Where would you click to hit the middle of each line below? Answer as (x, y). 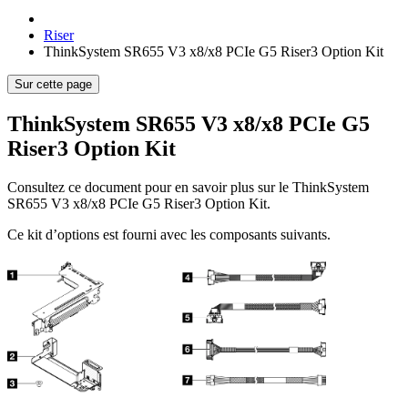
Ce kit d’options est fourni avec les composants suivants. (169, 234)
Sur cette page (53, 84)
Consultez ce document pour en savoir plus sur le (150, 187)
